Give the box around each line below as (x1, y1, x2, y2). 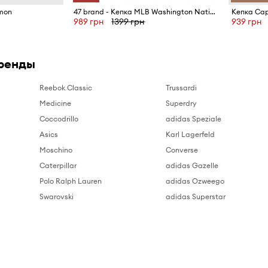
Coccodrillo (39, 114, 79, 124)
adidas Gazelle (166, 161, 219, 170)
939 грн (231, 16, 262, 28)
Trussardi (166, 83, 197, 93)
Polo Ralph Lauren (39, 176, 102, 186)
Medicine (39, 99, 72, 108)
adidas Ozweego (166, 176, 225, 186)
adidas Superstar (166, 192, 226, 202)
